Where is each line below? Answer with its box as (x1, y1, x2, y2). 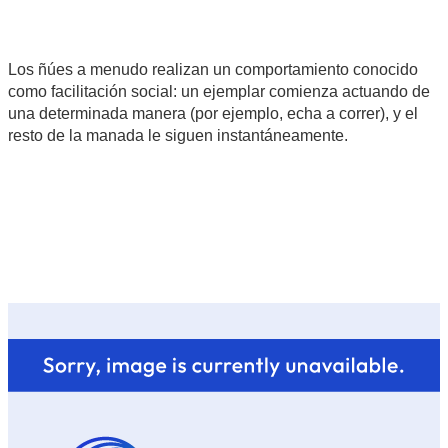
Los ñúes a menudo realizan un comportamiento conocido (8, 60, 418, 78)
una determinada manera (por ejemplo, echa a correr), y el (8, 104, 418, 122)
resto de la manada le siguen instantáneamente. (8, 126, 348, 144)
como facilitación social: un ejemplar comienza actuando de (8, 82, 430, 100)
